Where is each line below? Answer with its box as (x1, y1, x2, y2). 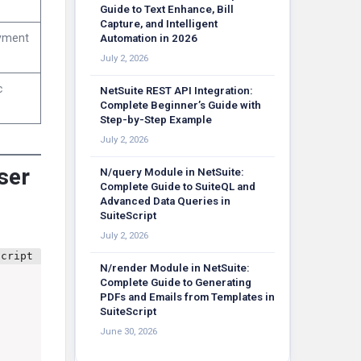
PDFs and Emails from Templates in (100, 291, 275, 303)
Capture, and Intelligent (100, 18, 218, 30)
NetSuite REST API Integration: (100, 85, 253, 97)
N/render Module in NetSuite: (100, 262, 250, 274)
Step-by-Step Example (100, 114, 212, 126)
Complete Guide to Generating (100, 276, 251, 288)
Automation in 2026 (100, 32, 197, 44)
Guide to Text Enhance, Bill (100, 3, 234, 15)
